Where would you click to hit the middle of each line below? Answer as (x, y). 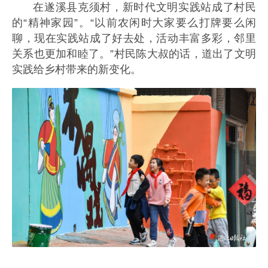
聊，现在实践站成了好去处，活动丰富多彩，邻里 (134, 39)
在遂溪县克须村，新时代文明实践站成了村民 (144, 7)
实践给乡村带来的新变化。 (77, 70)
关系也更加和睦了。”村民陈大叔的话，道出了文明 (134, 54)
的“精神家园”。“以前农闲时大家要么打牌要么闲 (134, 23)
